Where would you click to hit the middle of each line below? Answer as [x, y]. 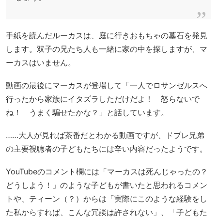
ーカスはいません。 [41, 62]
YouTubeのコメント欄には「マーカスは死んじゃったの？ [107, 172]
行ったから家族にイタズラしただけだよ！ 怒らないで [103, 99]
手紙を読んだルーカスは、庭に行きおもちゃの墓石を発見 [107, 35]
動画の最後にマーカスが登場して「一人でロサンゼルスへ [107, 85]
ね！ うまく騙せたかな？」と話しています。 [87, 112]
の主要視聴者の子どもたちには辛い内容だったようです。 [107, 149]
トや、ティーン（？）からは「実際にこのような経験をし [107, 199]
